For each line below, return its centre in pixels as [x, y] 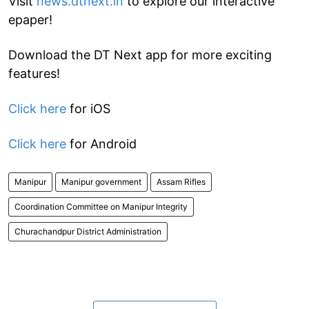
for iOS [88, 108]
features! [34, 73]
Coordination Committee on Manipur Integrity [101, 206]
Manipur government [101, 181]
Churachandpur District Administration [88, 231]
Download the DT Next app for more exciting [140, 54]
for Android [101, 143]
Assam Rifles [181, 181]
